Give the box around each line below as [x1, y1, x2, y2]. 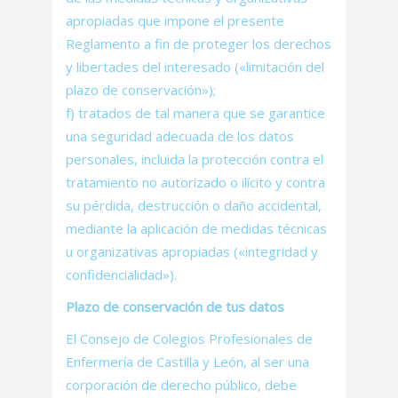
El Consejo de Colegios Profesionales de [66, 330, 313, 347]
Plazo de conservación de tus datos [66, 298, 284, 315]
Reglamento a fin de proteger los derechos [66, 35, 331, 52]
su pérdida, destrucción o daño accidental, [66, 196, 322, 214]
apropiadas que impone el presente [66, 12, 284, 29]
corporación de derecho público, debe [66, 376, 297, 394]
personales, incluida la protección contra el [66, 150, 323, 168]
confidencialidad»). [66, 266, 177, 283]
